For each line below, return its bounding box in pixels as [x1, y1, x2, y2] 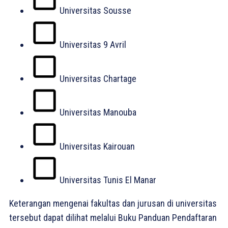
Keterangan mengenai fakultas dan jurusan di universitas [9, 198, 217, 209]
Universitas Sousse [59, 5, 131, 16]
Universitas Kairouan [59, 140, 135, 152]
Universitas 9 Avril [59, 39, 126, 50]
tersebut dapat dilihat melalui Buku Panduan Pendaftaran [9, 212, 217, 223]
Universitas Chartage [59, 73, 136, 84]
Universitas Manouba [59, 106, 136, 118]
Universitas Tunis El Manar [59, 175, 156, 186]
